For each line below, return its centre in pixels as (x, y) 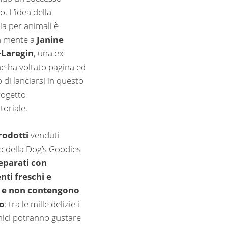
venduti (45, 135)
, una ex (49, 53)
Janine (50, 40)
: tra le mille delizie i (42, 204)
